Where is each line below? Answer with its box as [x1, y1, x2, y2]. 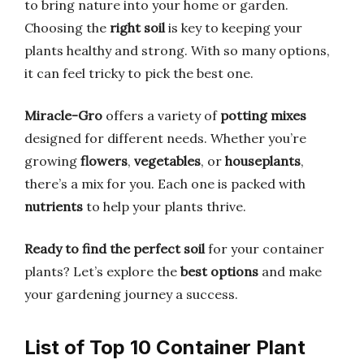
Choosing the [24, 19, 110, 36]
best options [180, 263, 258, 279]
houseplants [225, 153, 301, 169]
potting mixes [220, 107, 306, 123]
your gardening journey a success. [24, 286, 238, 302]
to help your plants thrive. [83, 198, 246, 214]
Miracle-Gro [24, 107, 102, 123]
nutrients [24, 198, 83, 214]
